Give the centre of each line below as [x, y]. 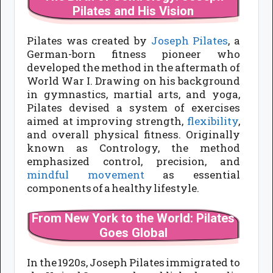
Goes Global [133, 233]
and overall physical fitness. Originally [133, 134]
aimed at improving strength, [107, 121]
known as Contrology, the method [133, 147]
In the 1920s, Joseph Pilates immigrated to [133, 263]
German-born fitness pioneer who [133, 54]
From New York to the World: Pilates [133, 218]
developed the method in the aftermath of [133, 67]
